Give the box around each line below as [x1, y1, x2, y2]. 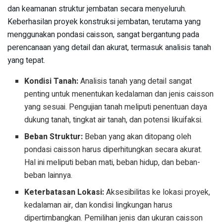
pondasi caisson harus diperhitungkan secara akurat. [24, 144, 203, 156]
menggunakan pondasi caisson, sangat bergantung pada [7, 29, 199, 41]
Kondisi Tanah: [24, 75, 79, 88]
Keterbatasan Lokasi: [24, 186, 105, 199]
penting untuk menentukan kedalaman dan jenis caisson [24, 88, 214, 101]
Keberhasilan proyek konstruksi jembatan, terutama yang [7, 16, 201, 28]
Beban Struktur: [24, 131, 83, 143]
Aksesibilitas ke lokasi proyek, [104, 186, 211, 199]
